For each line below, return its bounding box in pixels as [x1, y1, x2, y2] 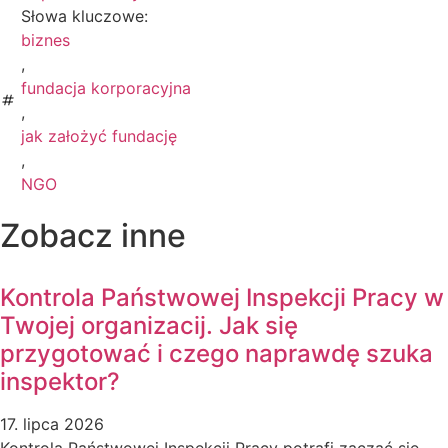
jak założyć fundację [21, 125, 177, 146]
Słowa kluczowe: [21, 5, 148, 26]
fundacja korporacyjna [21, 77, 191, 98]
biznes [21, 29, 70, 50]
